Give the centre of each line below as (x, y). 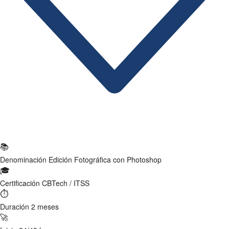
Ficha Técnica (114, 128)
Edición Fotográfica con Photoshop (105, 159)
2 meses (45, 206)
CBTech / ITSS (66, 183)
